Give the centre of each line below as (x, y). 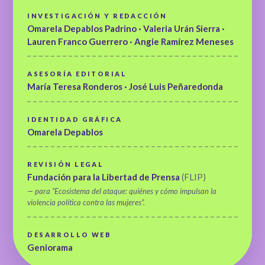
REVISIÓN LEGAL (66, 164)
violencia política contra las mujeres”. (86, 203)
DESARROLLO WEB (70, 234)
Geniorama (50, 247)
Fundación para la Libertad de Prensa (105, 177)
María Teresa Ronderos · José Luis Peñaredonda (125, 87)
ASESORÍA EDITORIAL (77, 74)
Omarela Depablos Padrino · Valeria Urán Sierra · (126, 28)
